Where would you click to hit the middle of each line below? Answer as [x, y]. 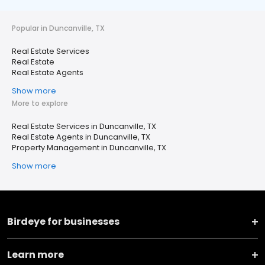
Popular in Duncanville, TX [58, 28]
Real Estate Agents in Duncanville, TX [81, 137]
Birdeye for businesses [63, 222]
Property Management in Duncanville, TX [89, 148]
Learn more [35, 255]
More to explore [40, 103]
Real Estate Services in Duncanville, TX [84, 126]
